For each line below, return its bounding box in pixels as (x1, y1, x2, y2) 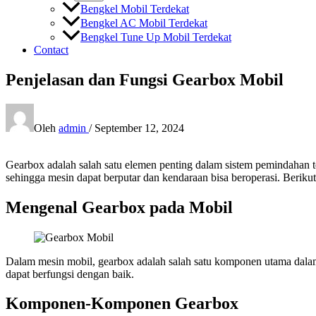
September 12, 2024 (95, 121, 184, 134)
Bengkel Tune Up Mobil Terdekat (80, 30, 231, 43)
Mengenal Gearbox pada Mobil (6, 197, 233, 217)
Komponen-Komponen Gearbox (6, 294, 238, 313)
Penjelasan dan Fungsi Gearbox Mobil (6, 70, 284, 89)
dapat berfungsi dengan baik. (6, 267, 134, 280)
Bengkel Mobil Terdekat (80, 2, 189, 15)
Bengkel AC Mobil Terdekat (80, 16, 207, 29)
